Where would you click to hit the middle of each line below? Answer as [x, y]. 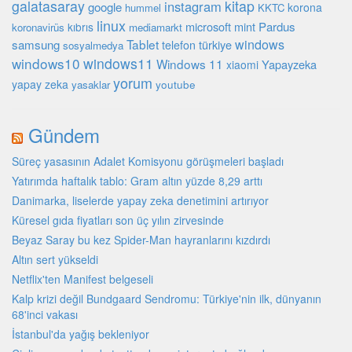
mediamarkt [156, 27]
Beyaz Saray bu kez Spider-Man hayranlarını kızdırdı [141, 240]
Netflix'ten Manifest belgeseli [82, 279]
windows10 [46, 64]
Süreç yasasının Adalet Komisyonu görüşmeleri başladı [148, 161]
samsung [36, 45]
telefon [179, 45]
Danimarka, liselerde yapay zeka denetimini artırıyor [140, 201]
